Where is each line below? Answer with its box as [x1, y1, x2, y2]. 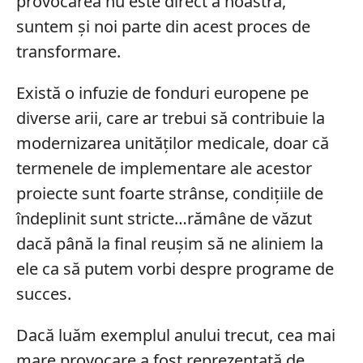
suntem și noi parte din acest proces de [15, 15, 310, 37]
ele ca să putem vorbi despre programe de [15, 257, 334, 280]
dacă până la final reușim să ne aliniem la [15, 232, 323, 254]
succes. [15, 282, 71, 305]
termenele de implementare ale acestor [15, 156, 312, 179]
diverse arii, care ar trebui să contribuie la [15, 106, 325, 129]
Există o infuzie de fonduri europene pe [15, 81, 309, 104]
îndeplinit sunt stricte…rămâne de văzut [15, 207, 312, 229]
